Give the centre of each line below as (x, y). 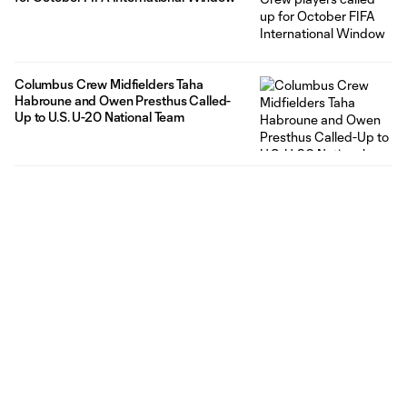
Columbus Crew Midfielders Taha (109, 84)
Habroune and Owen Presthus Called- (123, 100)
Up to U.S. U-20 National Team (100, 116)
